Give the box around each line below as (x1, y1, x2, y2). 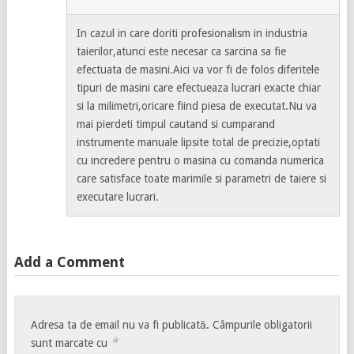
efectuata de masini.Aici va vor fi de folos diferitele (77, 62, 320, 76)
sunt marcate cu (31, 336, 111, 349)
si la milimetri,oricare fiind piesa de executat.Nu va (77, 99, 318, 112)
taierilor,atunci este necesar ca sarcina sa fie (77, 44, 287, 58)
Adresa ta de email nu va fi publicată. (31, 318, 210, 331)
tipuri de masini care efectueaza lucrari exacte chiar (77, 81, 322, 94)
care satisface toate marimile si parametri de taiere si (77, 171, 327, 185)
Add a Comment (13, 253, 125, 270)
